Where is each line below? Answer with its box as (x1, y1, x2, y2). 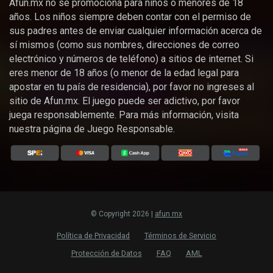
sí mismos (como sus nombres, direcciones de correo (9, 39, 239, 51)
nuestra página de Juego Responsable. (9, 123, 175, 135)
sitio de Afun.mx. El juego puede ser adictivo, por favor (9, 95, 240, 107)
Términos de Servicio (144, 231, 216, 241)
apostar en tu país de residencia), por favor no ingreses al (9, 81, 254, 93)
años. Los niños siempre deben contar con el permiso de (9, 11, 251, 23)
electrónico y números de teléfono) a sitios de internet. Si (9, 53, 253, 65)
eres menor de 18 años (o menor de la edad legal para (9, 67, 239, 79)
